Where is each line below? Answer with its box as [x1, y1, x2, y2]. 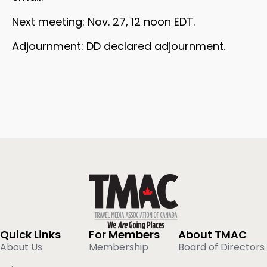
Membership [89, 240, 149, 254]
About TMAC [178, 226, 247, 242]
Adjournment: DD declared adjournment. [12, 38, 225, 54]
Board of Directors [178, 240, 265, 254]
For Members [89, 226, 160, 242]
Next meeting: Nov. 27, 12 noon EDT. [12, 14, 195, 29]
